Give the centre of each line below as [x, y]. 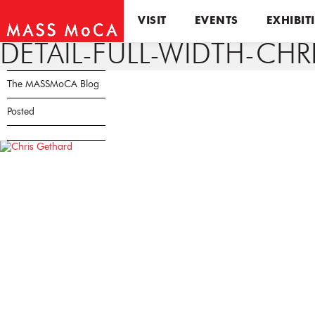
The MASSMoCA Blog [53, 84]
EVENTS [216, 21]
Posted [21, 112]
